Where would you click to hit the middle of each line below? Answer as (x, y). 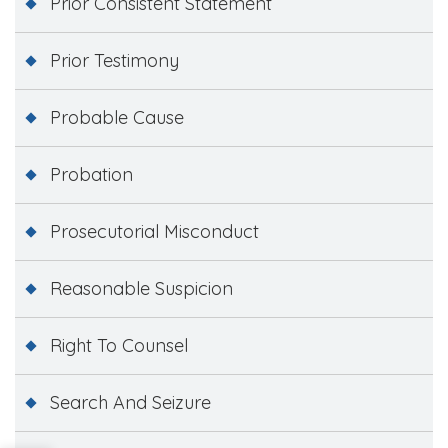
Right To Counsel (119, 345)
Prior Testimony (114, 60)
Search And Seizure (130, 402)
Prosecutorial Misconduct (154, 231)
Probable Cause (117, 117)
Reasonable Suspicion (141, 288)
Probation (91, 174)
